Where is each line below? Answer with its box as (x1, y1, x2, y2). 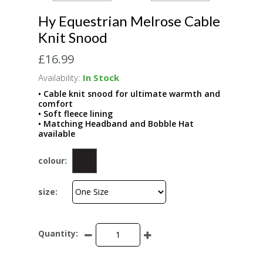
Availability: (38, 71, 80, 83)
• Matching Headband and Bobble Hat (38, 117, 194, 129)
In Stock (83, 71, 119, 83)
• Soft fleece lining (38, 107, 113, 119)
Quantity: (38, 228, 78, 240)
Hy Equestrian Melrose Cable (38, 12, 220, 29)
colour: (38, 155, 67, 167)
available (38, 127, 75, 139)
